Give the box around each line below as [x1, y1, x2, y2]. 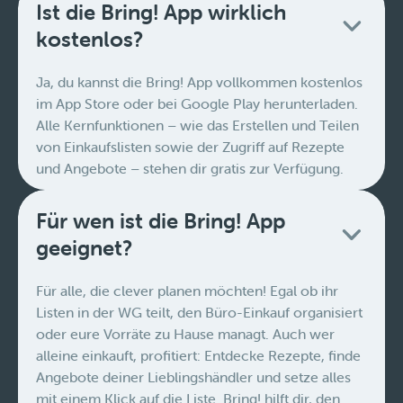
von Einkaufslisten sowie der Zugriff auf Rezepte [36, 138, 345, 157]
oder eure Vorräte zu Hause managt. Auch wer [36, 325, 335, 344]
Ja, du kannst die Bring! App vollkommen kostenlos [36, 73, 363, 92]
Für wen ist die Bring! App [36, 208, 285, 235]
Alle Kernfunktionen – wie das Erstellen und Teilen [36, 116, 359, 135]
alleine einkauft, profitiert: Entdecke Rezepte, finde [36, 346, 361, 365]
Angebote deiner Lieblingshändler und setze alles [36, 368, 351, 387]
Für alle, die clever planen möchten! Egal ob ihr [36, 282, 338, 300]
